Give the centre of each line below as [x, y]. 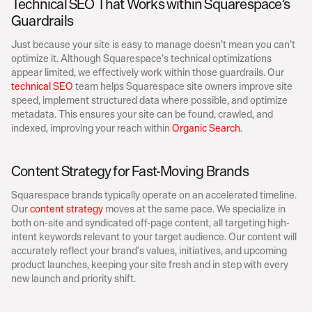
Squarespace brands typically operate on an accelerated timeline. [154, 195]
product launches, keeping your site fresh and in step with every [150, 264]
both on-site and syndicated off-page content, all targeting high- [150, 223]
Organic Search [206, 128]
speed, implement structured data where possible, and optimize [149, 100]
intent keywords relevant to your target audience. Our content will [154, 236]
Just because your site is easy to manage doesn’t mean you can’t [153, 44]
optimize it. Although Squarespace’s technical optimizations [141, 58]
